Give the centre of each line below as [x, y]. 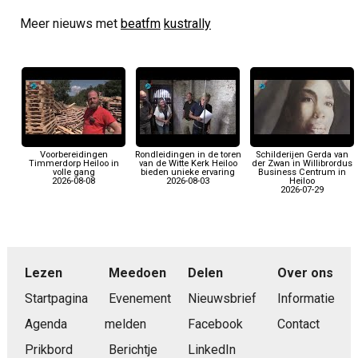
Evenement [139, 298]
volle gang [74, 172]
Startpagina [56, 298]
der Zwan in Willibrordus [302, 163]
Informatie [306, 298]
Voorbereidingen [74, 154]
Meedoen [137, 272]
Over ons [305, 272]
